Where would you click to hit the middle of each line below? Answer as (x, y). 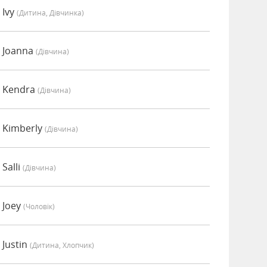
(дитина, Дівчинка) (50, 13)
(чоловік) (39, 206)
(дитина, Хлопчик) (62, 245)
